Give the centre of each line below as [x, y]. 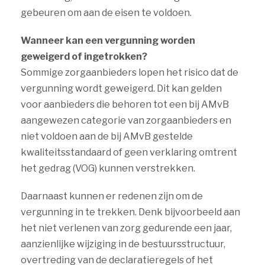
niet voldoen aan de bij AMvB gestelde [107, 136]
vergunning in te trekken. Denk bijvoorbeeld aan [130, 212]
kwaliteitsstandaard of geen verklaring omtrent [129, 152]
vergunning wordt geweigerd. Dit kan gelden [121, 88]
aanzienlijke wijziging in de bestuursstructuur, [123, 244]
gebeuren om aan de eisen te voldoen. [106, 13]
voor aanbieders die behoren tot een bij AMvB [125, 104]
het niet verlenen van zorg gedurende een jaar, [126, 228]
